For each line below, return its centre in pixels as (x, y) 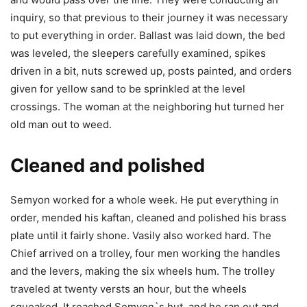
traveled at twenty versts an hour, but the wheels (128, 289)
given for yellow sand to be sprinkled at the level (128, 89)
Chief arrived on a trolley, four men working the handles (145, 254)
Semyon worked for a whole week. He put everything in (145, 200)
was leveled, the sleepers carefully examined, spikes (138, 53)
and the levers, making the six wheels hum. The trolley (143, 271)
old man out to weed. (61, 125)
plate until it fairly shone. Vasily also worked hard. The (141, 236)
